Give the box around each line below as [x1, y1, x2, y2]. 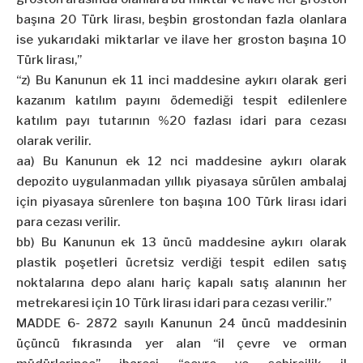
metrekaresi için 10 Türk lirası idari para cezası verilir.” [16, 296, 331, 311]
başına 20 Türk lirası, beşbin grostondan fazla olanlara [16, 12, 347, 28]
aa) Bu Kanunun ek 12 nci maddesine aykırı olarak [16, 154, 347, 169]
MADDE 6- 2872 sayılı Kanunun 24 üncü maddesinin [16, 316, 347, 331]
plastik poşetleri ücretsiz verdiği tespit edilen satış [16, 255, 347, 271]
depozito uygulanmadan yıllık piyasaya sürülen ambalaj [16, 174, 347, 190]
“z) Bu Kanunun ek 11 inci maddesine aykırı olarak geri [16, 73, 347, 88]
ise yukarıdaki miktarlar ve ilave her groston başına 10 [16, 32, 347, 48]
